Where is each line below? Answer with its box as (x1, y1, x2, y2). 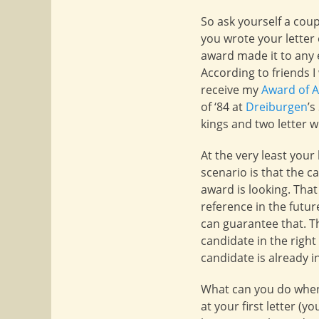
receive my (201, 82, 261, 98)
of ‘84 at (201, 99, 246, 115)
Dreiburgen (246, 99, 308, 115)
